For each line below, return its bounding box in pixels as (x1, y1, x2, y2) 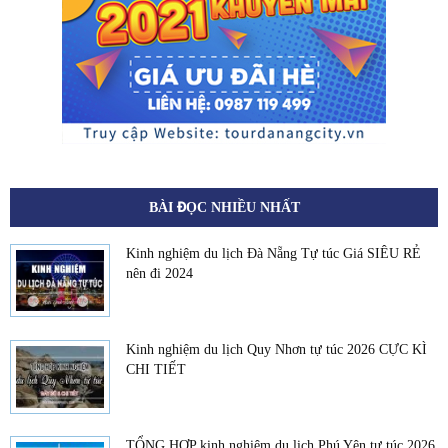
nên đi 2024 (126, 266, 193, 281)
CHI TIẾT (126, 362, 186, 377)
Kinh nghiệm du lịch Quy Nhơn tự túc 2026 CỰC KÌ (126, 342, 427, 357)
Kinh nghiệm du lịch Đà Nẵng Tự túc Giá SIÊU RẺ (126, 246, 421, 261)
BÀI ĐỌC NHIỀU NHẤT (148, 199, 300, 215)
